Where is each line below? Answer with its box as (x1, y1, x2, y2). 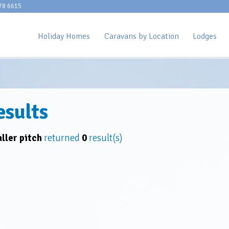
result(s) (86, 131, 122, 144)
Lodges (192, 31, 217, 41)
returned (41, 131, 82, 144)
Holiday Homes (38, 31, 90, 41)
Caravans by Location (104, 31, 179, 41)
